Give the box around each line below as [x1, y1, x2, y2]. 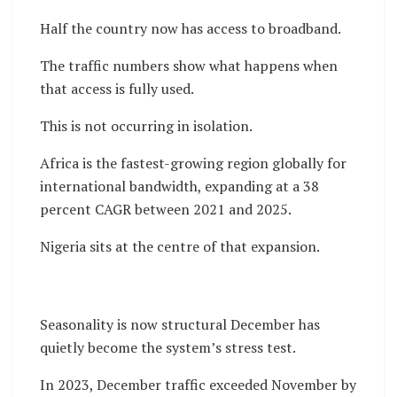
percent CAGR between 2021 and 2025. [40, 199, 292, 220]
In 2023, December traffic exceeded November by [40, 375, 356, 395]
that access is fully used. [40, 79, 194, 99]
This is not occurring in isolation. [40, 116, 253, 136]
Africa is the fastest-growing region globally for [40, 153, 346, 174]
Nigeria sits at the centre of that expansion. [40, 237, 320, 257]
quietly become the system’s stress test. [40, 338, 296, 358]
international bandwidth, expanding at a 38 [40, 176, 319, 197]
